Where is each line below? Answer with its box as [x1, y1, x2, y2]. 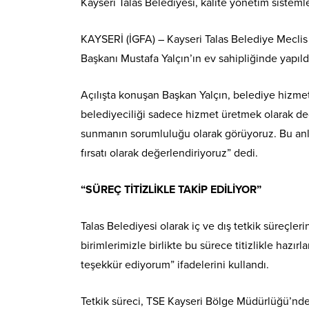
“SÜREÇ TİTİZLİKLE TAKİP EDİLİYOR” [81, 182, 261, 197]
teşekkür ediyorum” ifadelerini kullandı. [81, 257, 269, 272]
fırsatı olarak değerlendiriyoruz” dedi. [81, 146, 258, 160]
